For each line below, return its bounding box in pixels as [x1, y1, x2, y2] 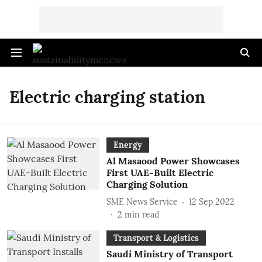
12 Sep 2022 [188, 196, 235, 207]
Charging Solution [106, 178, 188, 190]
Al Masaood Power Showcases [106, 155, 240, 167]
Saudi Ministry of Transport [106, 248, 233, 260]
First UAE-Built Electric [106, 167, 213, 178]
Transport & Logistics [113, 233, 199, 243]
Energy [113, 140, 142, 150]
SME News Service [106, 196, 178, 207]
